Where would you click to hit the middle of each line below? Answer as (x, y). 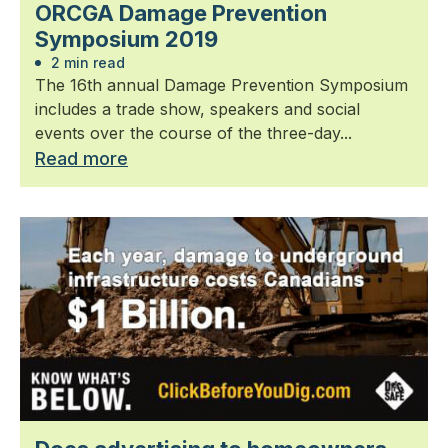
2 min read (86, 62)
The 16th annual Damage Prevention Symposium (221, 84)
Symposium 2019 (126, 38)
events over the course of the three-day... (193, 132)
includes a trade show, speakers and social (197, 108)
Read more (81, 158)
